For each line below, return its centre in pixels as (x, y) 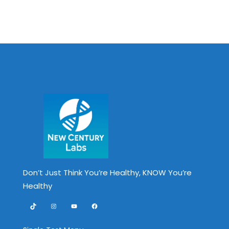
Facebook (101, 205)
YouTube (78, 205)
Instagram (60, 205)
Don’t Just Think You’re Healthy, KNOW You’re (107, 173)
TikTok (33, 205)
